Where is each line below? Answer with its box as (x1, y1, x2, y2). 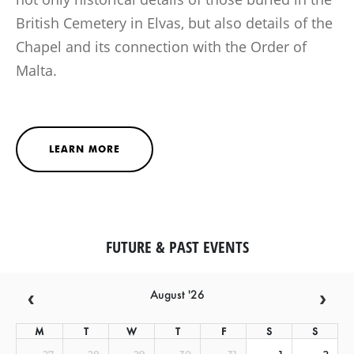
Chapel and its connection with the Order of (16, 36, 307, 56)
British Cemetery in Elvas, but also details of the (16, 13, 333, 32)
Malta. (16, 60, 65, 80)
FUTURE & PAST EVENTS (105, 235, 249, 258)
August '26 (149, 286, 205, 302)
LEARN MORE (49, 142, 120, 155)
